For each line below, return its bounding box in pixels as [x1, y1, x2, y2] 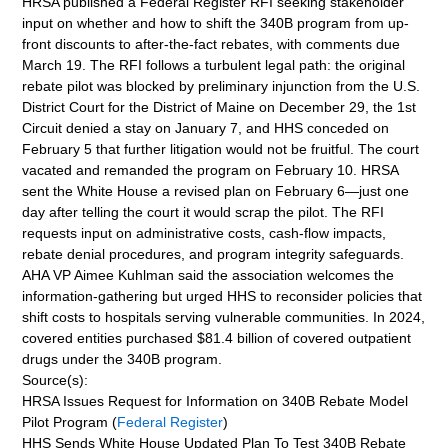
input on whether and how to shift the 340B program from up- [22, 14, 410, 31]
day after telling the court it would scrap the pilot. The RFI [22, 203, 385, 220]
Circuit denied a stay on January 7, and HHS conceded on [22, 119, 390, 136]
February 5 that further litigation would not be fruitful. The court [22, 140, 420, 157]
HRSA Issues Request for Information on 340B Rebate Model [22, 392, 409, 409]
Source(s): [22, 371, 89, 388]
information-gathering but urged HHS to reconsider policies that [22, 287, 423, 304]
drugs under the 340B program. [22, 350, 223, 367]
